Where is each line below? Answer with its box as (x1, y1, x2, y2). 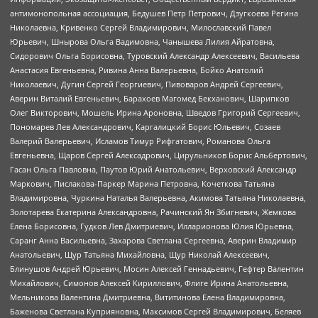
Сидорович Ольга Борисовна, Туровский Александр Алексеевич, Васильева (10, 50, 300, 62)
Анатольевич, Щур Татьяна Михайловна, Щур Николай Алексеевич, (10, 249, 270, 261)
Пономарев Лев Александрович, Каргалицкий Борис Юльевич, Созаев (10, 121, 280, 133)
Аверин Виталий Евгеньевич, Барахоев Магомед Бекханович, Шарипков (10, 93, 289, 104)
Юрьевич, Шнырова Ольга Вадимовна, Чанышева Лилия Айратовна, (10, 36, 275, 48)
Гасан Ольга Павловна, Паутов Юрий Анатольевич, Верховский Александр (10, 164, 297, 175)
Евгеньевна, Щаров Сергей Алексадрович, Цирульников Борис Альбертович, (10, 150, 307, 161)
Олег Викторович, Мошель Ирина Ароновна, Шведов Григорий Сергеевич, (10, 107, 300, 119)
